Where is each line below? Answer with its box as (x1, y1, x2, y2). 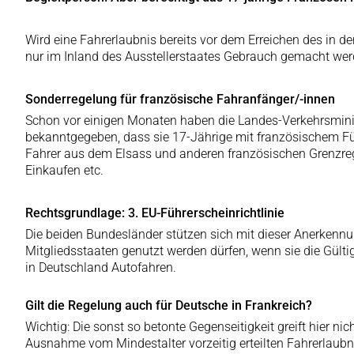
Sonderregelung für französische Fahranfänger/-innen (25, 92, 335, 107)
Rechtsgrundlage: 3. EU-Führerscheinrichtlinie (25, 205, 284, 220)
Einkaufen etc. (25, 163, 104, 178)
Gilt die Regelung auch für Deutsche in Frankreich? (25, 298, 312, 313)
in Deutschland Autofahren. (25, 260, 176, 275)
